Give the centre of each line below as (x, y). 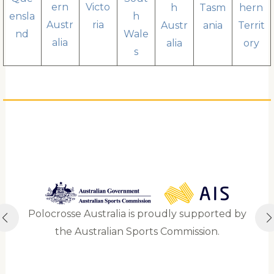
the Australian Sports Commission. (137, 231)
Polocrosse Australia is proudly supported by (137, 213)
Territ (251, 25)
